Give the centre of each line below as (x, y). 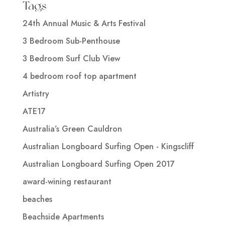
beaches (37, 199)
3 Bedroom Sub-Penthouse (71, 41)
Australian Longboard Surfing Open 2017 (98, 164)
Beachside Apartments (63, 216)
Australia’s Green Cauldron (72, 129)
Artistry (36, 93)
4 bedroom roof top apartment (79, 76)
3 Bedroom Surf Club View (71, 58)
